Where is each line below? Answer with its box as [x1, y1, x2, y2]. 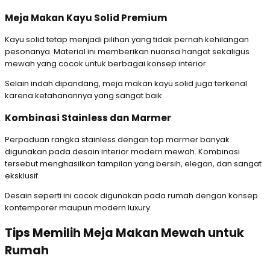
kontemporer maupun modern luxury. [5, 202, 152, 214]
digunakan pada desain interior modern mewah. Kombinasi [5, 146, 240, 158]
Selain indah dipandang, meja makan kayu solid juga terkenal [5, 78, 247, 90]
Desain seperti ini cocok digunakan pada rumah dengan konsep [5, 190, 258, 202]
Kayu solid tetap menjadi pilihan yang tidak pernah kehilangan [5, 34, 249, 46]
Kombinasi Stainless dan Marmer [5, 111, 171, 125]
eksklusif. [5, 170, 40, 182]
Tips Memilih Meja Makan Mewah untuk [5, 224, 244, 241]
